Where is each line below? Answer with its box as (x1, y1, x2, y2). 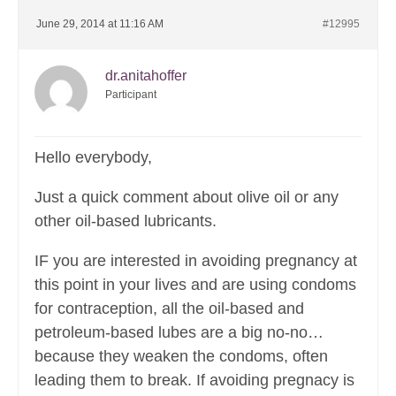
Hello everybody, (34, 148, 152, 167)
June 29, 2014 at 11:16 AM (36, 18, 164, 31)
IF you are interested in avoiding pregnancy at (34, 252, 357, 270)
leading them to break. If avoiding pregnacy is (34, 371, 354, 390)
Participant (105, 88, 156, 102)
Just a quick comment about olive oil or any (34, 188, 339, 207)
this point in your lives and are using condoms (34, 276, 356, 294)
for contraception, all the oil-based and (34, 300, 304, 318)
